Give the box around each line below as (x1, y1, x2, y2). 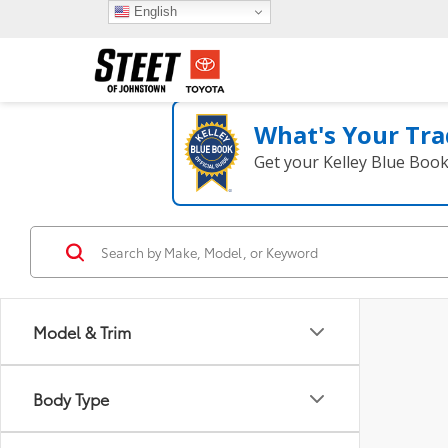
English (129, 3, 177, 19)
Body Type (33, 387, 109, 410)
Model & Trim (33, 320, 131, 343)
